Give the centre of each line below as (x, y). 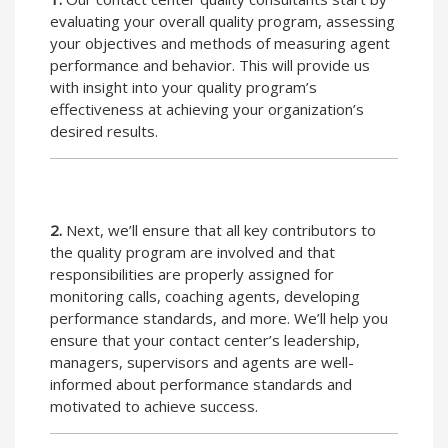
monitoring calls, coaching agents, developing (205, 295)
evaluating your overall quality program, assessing (222, 20)
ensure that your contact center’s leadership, (205, 339)
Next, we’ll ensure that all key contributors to (219, 229)
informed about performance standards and (201, 383)
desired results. (104, 130)
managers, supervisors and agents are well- (202, 361)
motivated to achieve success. (154, 405)
